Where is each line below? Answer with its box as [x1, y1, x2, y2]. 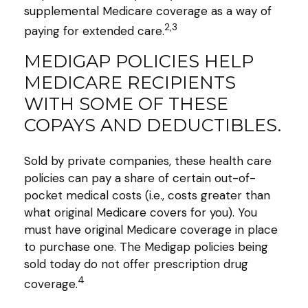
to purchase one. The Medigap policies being [24, 239, 268, 255]
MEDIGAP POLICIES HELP [24, 49, 254, 71]
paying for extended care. [24, 23, 164, 38]
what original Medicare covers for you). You [24, 205, 257, 221]
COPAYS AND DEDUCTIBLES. [24, 113, 281, 135]
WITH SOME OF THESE [24, 92, 228, 114]
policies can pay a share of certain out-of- [24, 170, 256, 186]
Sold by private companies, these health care [24, 153, 272, 169]
